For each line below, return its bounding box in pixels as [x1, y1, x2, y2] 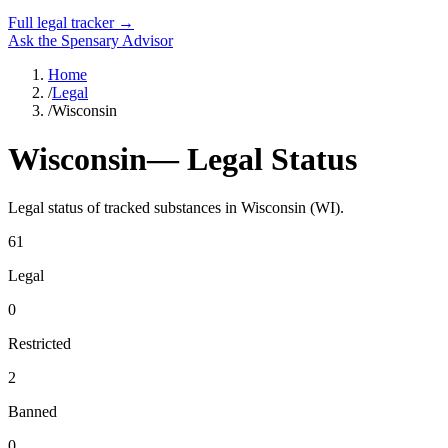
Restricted [8, 335, 71, 353]
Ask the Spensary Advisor [8, 31, 173, 49]
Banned [8, 403, 57, 421]
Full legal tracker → [8, 13, 134, 31]
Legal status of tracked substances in [8, 199, 241, 217]
